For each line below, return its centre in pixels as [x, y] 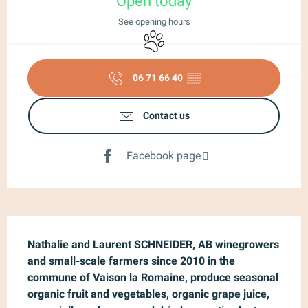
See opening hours [154, 22]
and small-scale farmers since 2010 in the [131, 261]
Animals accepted [184, 35]
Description [58, 225]
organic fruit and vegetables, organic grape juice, [148, 294]
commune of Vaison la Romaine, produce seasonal [153, 277]
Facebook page [163, 156]
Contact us [166, 115]
